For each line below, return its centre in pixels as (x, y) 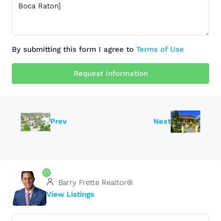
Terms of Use (160, 49)
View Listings (70, 194)
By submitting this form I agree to (74, 49)
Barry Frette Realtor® (94, 182)
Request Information (110, 74)
